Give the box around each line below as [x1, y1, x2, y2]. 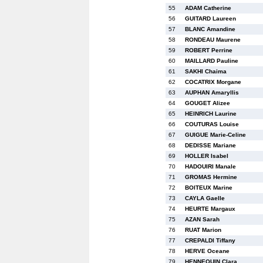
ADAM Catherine [185, 5, 231, 11]
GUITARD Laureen [185, 15, 236, 22]
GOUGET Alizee [185, 100, 230, 106]
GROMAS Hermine [185, 174, 237, 180]
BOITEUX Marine [185, 184, 232, 191]
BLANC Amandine [185, 26, 235, 32]
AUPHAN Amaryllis [185, 89, 239, 96]
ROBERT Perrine [185, 47, 232, 53]
